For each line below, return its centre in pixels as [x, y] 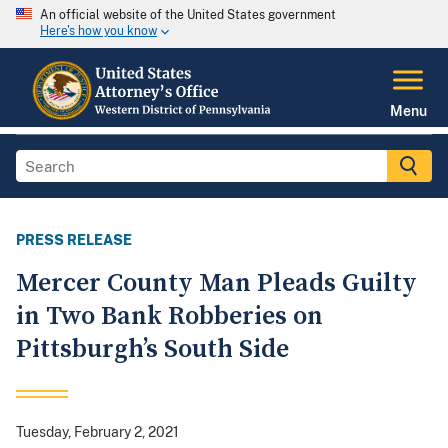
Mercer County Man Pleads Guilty [216, 284]
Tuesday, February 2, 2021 [97, 432]
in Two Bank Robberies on [169, 317]
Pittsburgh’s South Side [152, 350]
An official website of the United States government [188, 15]
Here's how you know [98, 31]
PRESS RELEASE [74, 240]
